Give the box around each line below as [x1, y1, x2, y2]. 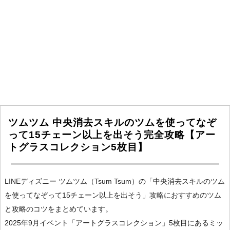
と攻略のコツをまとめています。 [5, 205, 112, 214]
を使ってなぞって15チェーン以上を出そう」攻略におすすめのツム [5, 191, 221, 200]
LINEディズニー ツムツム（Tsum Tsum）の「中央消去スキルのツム [5, 177, 225, 186]
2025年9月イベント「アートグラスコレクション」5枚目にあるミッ [5, 219, 223, 227]
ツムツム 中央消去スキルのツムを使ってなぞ [8, 117, 217, 128]
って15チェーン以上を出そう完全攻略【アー [8, 129, 216, 140]
